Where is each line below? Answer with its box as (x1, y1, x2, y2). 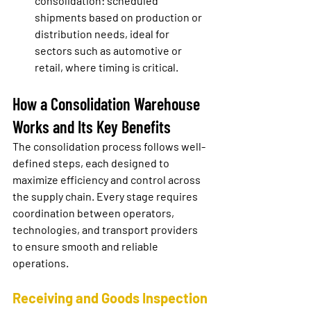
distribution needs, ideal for (35, 27, 171, 41)
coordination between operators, (12, 206, 176, 220)
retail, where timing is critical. (35, 60, 178, 74)
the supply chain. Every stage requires (12, 190, 200, 203)
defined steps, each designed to (12, 156, 171, 170)
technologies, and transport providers (12, 223, 200, 237)
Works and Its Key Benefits (12, 117, 171, 137)
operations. (12, 256, 69, 270)
